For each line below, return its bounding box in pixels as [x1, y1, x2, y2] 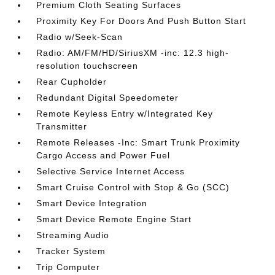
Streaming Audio [36, 230, 110, 240]
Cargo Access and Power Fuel [36, 150, 171, 160]
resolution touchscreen [36, 60, 139, 71]
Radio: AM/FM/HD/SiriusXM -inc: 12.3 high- [36, 47, 230, 58]
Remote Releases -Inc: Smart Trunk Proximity [36, 137, 241, 147]
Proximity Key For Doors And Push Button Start [36, 15, 247, 26]
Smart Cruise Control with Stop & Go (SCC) [36, 182, 230, 192]
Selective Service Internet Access [36, 166, 185, 176]
